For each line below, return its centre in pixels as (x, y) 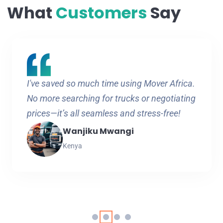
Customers (103, 12)
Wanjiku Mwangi (98, 131)
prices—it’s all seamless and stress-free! (104, 113)
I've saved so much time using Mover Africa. (111, 83)
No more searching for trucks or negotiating (111, 98)
